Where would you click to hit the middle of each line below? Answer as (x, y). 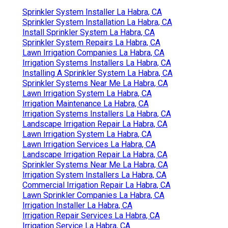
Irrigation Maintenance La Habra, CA (85, 103)
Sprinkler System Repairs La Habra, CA (91, 42)
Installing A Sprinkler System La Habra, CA (97, 73)
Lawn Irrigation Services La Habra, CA (89, 144)
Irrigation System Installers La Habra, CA (94, 175)
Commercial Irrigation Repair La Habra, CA (96, 185)
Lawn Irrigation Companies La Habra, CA (93, 52)
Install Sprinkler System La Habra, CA (89, 32)
